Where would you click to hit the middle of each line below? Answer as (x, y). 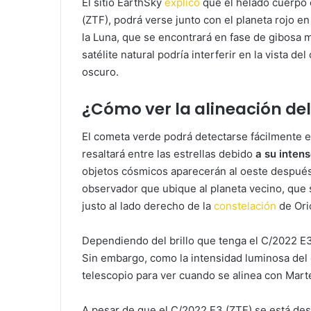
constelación (245, 206)
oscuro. (100, 72)
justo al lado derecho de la (148, 206)
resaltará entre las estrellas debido (169, 154)
